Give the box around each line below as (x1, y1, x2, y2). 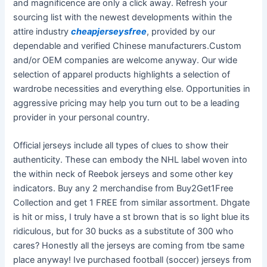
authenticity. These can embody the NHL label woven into (13, 154, 248, 166)
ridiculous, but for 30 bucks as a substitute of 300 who (13, 226, 234, 237)
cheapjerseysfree (71, 26, 147, 37)
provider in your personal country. (13, 111, 150, 123)
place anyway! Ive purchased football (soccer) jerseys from (13, 254, 252, 266)
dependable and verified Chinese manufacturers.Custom (13, 40, 242, 51)
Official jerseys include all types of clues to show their (13, 140, 229, 151)
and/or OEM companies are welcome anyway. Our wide (13, 54, 238, 66)
